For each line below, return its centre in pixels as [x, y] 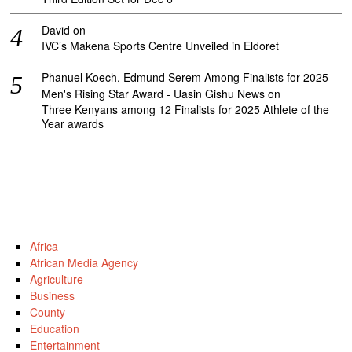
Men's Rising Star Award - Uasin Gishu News [154, 93]
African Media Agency [84, 262]
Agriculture [56, 279]
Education [54, 328]
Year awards [73, 123]
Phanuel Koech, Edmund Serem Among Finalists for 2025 [185, 77]
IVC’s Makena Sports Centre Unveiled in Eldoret [161, 45]
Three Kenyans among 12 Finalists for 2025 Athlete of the [186, 109]
